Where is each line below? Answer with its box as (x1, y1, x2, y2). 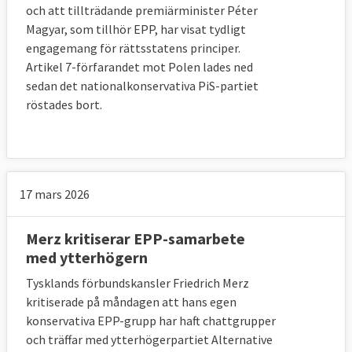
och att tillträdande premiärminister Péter (26, 2, 258, 18)
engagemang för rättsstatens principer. (26, 39, 240, 56)
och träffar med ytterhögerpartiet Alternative (26, 331, 273, 347)
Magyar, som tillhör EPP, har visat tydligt (26, 20, 246, 37)
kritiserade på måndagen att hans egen (26, 293, 236, 310)
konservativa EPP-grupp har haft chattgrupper (26, 312, 276, 328)
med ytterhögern (26, 247, 148, 267)
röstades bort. (26, 96, 102, 112)
